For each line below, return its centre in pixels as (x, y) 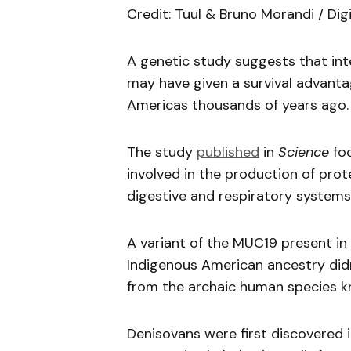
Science (304, 152)
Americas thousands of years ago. (238, 105)
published (228, 152)
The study (162, 152)
